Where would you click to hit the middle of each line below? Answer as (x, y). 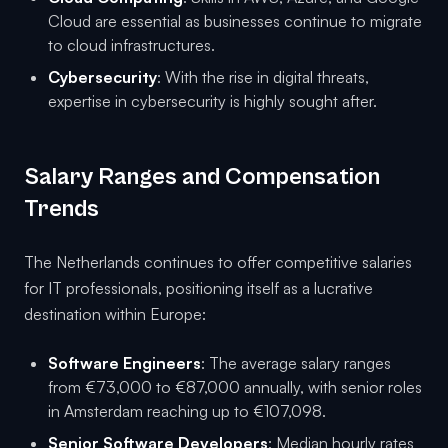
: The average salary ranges (296, 363)
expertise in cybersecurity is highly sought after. (212, 101)
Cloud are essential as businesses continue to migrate (235, 21)
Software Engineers (124, 363)
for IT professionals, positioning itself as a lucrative (198, 288)
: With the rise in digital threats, (263, 77)
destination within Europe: (115, 314)
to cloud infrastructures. (131, 45)
